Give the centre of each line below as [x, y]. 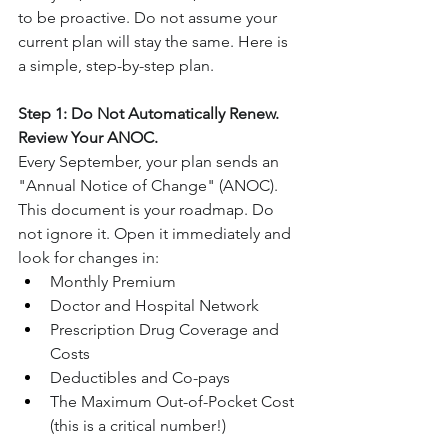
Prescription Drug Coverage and [166, 330]
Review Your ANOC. [88, 138]
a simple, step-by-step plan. [116, 66]
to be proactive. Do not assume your [149, 18]
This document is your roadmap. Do [148, 210]
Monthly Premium [113, 282]
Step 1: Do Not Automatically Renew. [150, 114]
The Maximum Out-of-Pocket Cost [174, 402]
